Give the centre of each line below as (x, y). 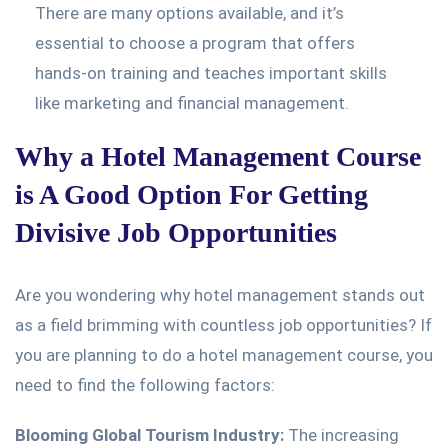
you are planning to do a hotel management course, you (224, 354)
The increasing (341, 434)
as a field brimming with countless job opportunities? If (223, 324)
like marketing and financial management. (192, 102)
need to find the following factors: (145, 384)
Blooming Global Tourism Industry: (149, 434)
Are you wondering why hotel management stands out (220, 294)
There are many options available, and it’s (189, 12)
